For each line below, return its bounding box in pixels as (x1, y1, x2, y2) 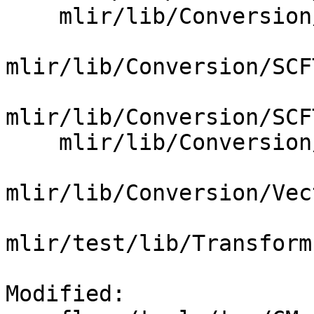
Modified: (6, 281, 139, 307)
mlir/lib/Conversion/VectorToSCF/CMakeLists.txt (6, 130, 59, 156)
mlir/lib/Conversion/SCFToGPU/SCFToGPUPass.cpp (6, 4, 59, 29)
